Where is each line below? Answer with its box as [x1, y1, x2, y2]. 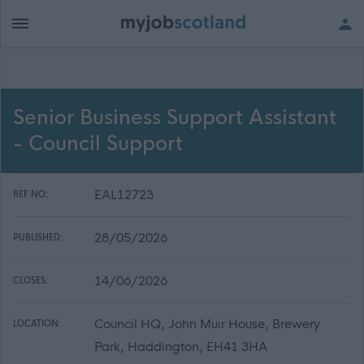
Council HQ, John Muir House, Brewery [94, 316, 320, 331]
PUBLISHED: [13, 232, 63, 243]
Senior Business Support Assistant [13, 106, 336, 130]
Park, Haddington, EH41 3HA [94, 339, 267, 354]
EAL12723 [94, 187, 154, 202]
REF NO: [13, 189, 48, 200]
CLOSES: [13, 275, 48, 286]
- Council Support [13, 132, 183, 156]
